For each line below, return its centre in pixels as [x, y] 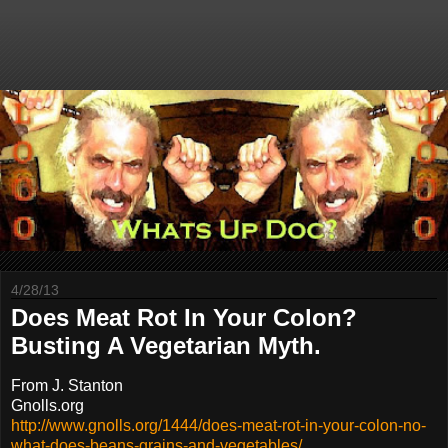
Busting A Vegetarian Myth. [166, 346]
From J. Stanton [67, 386]
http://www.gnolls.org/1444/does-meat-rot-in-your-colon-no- [218, 426]
